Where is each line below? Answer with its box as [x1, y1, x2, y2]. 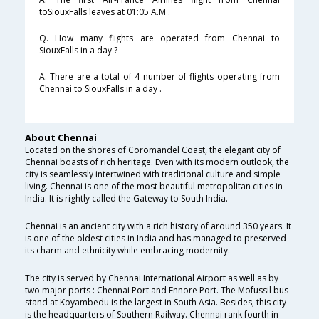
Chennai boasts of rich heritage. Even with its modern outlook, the [25, 156, 289, 169]
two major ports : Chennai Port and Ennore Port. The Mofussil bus [25, 284, 288, 297]
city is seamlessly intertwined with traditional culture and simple [25, 168, 281, 181]
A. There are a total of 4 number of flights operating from [39, 70, 280, 83]
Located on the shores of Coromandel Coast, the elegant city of [25, 144, 281, 157]
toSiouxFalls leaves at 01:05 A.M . [39, 6, 170, 19]
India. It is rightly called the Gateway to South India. [25, 192, 228, 205]
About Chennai [25, 131, 97, 145]
